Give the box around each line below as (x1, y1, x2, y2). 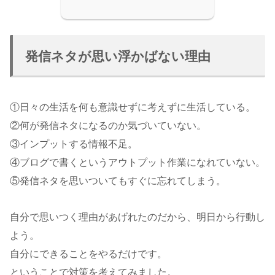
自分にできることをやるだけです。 (10, 248, 167, 259)
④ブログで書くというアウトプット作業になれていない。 (10, 157, 265, 168)
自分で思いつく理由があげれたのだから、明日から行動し (10, 211, 265, 222)
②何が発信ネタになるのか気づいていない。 (10, 120, 206, 131)
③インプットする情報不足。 (10, 139, 137, 150)
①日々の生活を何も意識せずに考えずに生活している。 (10, 102, 255, 113)
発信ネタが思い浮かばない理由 (25, 49, 211, 63)
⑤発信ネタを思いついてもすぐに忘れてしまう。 (10, 176, 226, 187)
